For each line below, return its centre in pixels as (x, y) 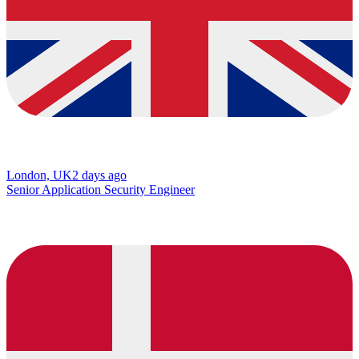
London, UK (39, 175)
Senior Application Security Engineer (101, 189)
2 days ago (99, 175)
